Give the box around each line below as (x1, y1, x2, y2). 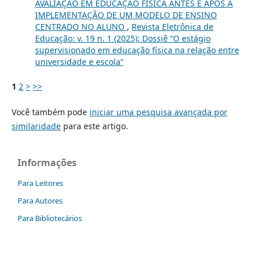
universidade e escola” (35, 56, 123, 68)
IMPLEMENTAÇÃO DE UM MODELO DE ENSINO (35, 9, 217, 21)
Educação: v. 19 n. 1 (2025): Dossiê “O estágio (35, 33, 211, 44)
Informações (18, 156, 77, 170)
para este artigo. (60, 120, 128, 132)
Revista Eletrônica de (131, 21, 213, 33)
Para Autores (18, 195, 63, 206)
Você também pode (11, 106, 89, 118)
